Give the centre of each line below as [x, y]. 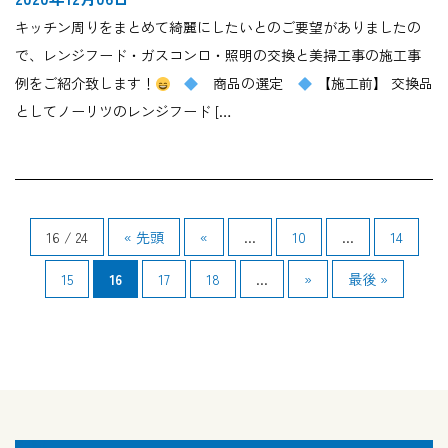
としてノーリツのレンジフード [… [123, 111]
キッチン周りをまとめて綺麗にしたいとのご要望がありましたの [218, 27]
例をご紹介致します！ [85, 83]
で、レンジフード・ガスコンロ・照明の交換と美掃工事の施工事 [218, 55]
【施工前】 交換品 [372, 83]
